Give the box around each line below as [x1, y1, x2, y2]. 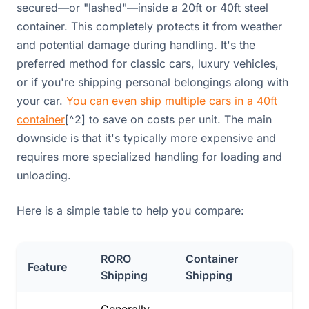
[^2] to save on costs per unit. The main [65, 112, 272, 126]
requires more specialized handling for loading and [17, 149, 282, 163]
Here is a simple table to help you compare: [17, 203, 244, 217]
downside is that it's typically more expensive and [17, 130, 276, 145]
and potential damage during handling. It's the [17, 37, 255, 52]
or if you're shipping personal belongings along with [17, 74, 288, 89]
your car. [17, 93, 66, 108]
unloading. [17, 168, 71, 182]
